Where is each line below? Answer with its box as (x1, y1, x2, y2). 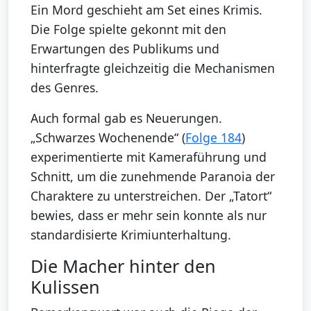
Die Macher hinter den (31, 253, 216, 278)
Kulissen (31, 274, 100, 299)
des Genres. (31, 78, 99, 96)
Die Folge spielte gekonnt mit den (31, 20, 226, 37)
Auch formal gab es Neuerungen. (31, 109, 222, 126)
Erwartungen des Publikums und (31, 40, 219, 57)
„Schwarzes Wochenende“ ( (31, 128, 185, 146)
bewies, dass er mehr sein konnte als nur (31, 206, 267, 224)
